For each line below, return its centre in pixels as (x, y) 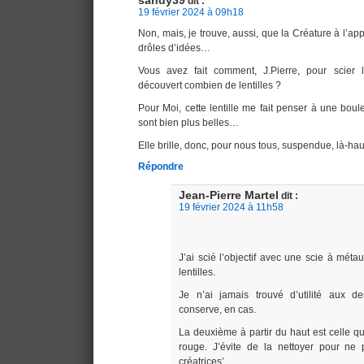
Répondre (161, 167)
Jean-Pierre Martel (229, 196)
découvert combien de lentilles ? (210, 86)
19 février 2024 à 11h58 (231, 208)
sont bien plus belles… (188, 123)
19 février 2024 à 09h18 (191, 13)
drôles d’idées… (174, 48)
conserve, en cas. (217, 310)
